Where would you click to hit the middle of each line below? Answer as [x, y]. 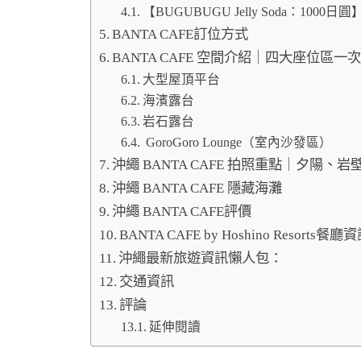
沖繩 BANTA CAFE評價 [182, 212]
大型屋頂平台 [182, 80]
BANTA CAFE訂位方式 [180, 35]
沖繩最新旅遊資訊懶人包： [201, 259]
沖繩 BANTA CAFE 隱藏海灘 [197, 189]
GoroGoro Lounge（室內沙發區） [238, 143]
